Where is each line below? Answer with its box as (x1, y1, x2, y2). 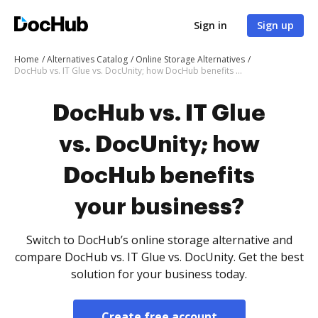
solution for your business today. (71, 266, 247, 282)
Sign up (257, 18, 294, 32)
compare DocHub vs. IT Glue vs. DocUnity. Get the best (14, 249, 304, 265)
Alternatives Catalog (47, 53, 128, 65)
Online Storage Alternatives (136, 53, 245, 65)
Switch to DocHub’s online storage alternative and (26, 232, 292, 248)
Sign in (194, 18, 227, 32)
